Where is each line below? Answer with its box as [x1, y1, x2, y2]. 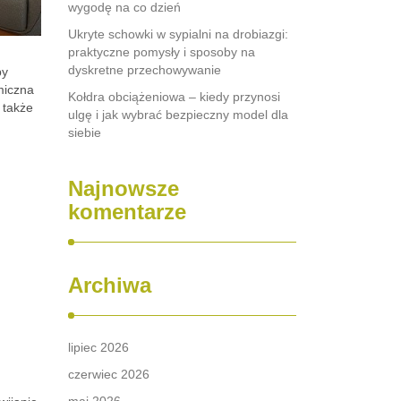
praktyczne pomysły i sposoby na [68, 45, 255, 59]
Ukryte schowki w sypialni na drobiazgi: [68, 27, 288, 41]
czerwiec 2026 [68, 367, 149, 381]
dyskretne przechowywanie [68, 63, 221, 77]
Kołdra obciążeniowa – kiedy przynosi [68, 90, 280, 104]
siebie [68, 125, 101, 140]
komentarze [68, 200, 186, 224]
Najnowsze [68, 176, 179, 200]
